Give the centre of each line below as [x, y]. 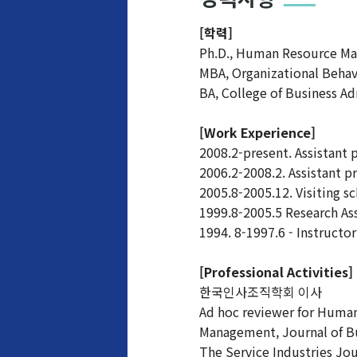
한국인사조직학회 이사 [261, 291]
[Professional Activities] [276, 271]
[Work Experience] [257, 132]
